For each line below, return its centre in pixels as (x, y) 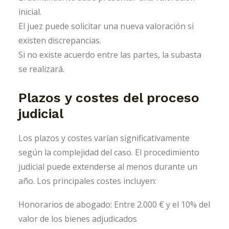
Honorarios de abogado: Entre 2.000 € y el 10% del (114, 205)
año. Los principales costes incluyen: (87, 181)
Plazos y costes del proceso (109, 98)
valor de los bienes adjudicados (78, 219)
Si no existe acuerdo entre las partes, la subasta (110, 55)
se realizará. (41, 69)
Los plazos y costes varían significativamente (104, 138)
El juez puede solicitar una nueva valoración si (106, 26)
